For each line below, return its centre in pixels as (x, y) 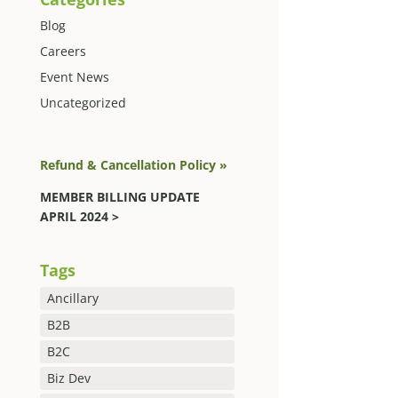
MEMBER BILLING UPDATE (119, 196)
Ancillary (72, 298)
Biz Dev (68, 378)
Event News (74, 77)
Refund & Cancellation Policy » (133, 164)
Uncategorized (83, 103)
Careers (63, 52)
